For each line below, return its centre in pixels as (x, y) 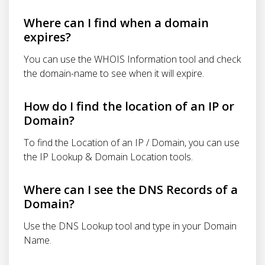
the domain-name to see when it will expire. (114, 73)
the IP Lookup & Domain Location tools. (108, 157)
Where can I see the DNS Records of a (131, 190)
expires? (47, 37)
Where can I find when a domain (116, 23)
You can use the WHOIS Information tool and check (132, 59)
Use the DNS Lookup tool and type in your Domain (130, 226)
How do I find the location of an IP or (129, 106)
